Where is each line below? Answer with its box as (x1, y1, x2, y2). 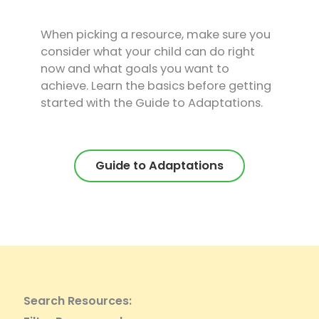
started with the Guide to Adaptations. (40, 95, 263, 112)
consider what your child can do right (40, 43, 255, 61)
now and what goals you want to (40, 61, 229, 78)
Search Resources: (23, 293, 132, 310)
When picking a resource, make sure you (40, 26, 271, 43)
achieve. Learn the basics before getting (40, 78, 271, 95)
